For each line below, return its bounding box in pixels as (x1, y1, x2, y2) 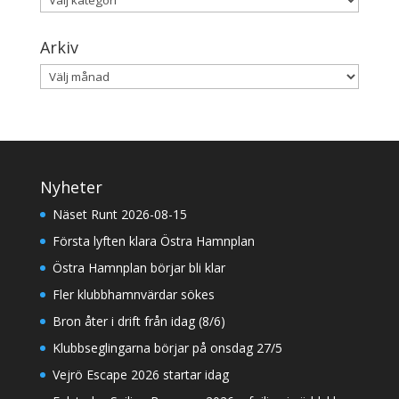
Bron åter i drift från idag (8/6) (52, 313, 225, 330)
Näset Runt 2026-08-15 (52, 206, 187, 223)
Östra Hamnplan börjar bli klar (52, 259, 225, 276)
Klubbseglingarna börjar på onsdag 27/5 (52, 339, 282, 356)
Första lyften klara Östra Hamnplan (52, 232, 255, 249)
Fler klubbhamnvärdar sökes (52, 286, 215, 303)
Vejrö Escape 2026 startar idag (52, 366, 229, 383)
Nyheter (39, 176, 102, 198)
